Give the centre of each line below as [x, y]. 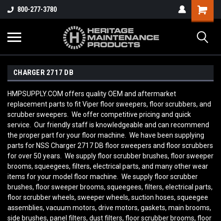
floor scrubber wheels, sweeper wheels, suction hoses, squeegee [108, 197]
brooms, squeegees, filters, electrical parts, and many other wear [108, 166]
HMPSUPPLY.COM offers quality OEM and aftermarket [92, 94]
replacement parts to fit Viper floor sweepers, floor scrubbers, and [109, 104]
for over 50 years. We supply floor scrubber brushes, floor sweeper [110, 156]
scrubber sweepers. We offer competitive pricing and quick [99, 114]
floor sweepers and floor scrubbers [159, 146]
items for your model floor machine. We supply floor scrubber [103, 177]
